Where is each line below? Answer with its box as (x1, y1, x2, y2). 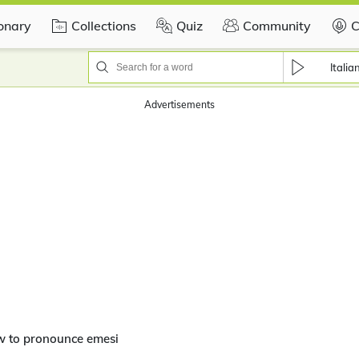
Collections (71, 17, 136, 34)
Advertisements (144, 99, 215, 111)
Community (243, 17, 311, 34)
